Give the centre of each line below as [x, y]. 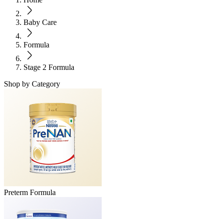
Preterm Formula [30, 192]
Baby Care [40, 22]
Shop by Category [32, 84]
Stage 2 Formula [49, 67]
